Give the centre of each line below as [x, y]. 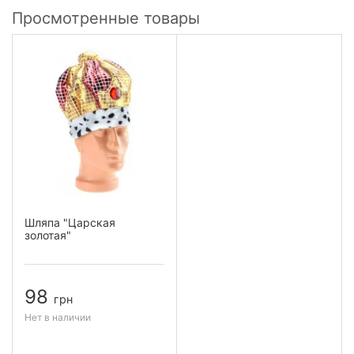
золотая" [48, 235]
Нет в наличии [58, 317]
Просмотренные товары [106, 18]
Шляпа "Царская [70, 222]
